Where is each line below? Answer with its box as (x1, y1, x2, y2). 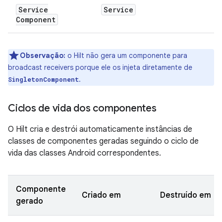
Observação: (20, 51, 65, 60)
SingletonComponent (8, 75, 79, 83)
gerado (16, 196, 43, 206)
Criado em (82, 190, 121, 200)
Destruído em (160, 190, 211, 200)
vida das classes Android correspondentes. (8, 148, 161, 158)
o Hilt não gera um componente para (65, 51, 187, 60)
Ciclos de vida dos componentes (8, 102, 157, 114)
